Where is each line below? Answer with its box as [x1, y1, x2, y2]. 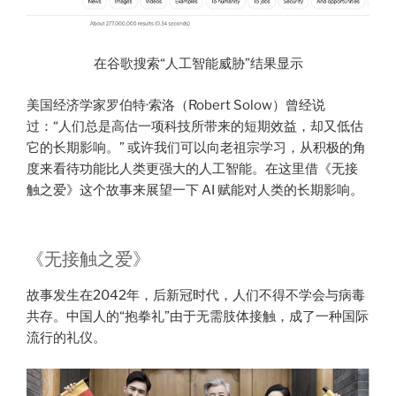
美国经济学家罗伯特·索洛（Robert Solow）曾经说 [27, 96, 325, 113]
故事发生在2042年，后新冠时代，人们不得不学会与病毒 [27, 287, 365, 304]
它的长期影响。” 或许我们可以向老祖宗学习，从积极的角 [27, 139, 366, 156]
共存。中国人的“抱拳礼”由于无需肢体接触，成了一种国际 [27, 308, 369, 325]
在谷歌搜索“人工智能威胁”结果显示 [93, 56, 303, 72]
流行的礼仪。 [27, 330, 106, 346]
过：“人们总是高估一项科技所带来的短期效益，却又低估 [27, 118, 363, 134]
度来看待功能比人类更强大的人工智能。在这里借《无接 [27, 160, 358, 177]
